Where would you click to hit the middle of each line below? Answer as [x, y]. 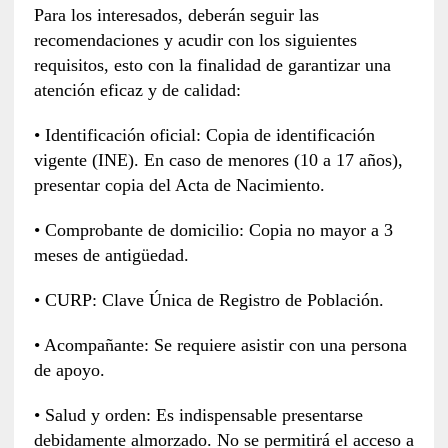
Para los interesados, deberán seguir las [176, 14]
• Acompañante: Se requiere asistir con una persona [220, 344]
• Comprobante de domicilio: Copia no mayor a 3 [213, 229]
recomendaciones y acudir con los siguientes [195, 39]
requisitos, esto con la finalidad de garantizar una [212, 64]
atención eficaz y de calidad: [137, 89]
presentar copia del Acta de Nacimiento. [179, 184]
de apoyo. [69, 369]
